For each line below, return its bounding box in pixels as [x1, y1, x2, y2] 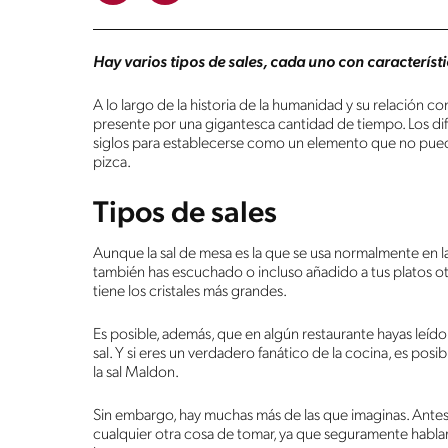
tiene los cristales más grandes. [93, 283, 287, 300]
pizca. [93, 154, 131, 171]
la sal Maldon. [93, 364, 179, 381]
